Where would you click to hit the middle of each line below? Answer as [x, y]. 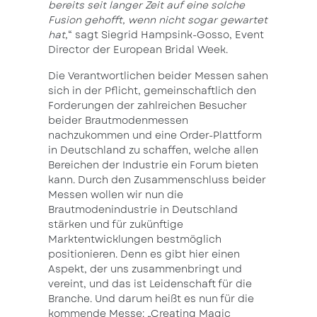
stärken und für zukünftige [116, 225]
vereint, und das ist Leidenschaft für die [150, 284]
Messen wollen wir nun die [116, 195]
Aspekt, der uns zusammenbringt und [145, 269]
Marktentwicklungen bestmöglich [135, 240]
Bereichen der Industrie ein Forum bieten [153, 165]
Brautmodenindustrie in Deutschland [143, 210]
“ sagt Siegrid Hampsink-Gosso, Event [166, 35]
